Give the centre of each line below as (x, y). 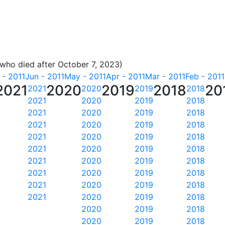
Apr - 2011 (126, 76)
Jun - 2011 (45, 76)
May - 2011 (85, 76)
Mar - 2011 (165, 76)
